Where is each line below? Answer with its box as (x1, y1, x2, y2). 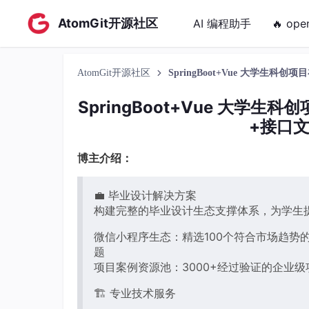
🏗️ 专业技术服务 (94, 286, 176, 300)
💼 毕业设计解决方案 (94, 188, 197, 202)
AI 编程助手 (193, 17, 251, 30)
